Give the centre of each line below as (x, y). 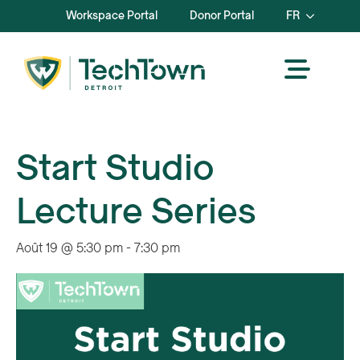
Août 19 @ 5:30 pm (70, 249)
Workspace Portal (112, 16)
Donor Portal (222, 16)
